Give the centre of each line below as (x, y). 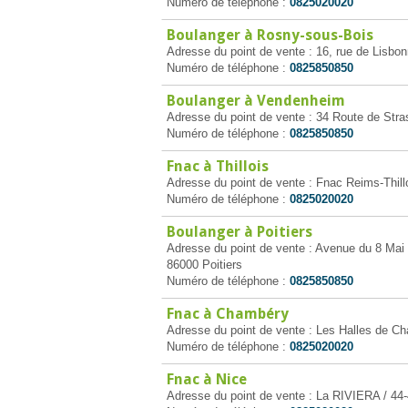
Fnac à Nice (207, 379)
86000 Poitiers (204, 265)
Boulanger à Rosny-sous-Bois (270, 35)
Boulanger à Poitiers (240, 232)
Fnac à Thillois (218, 166)
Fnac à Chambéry (228, 314)
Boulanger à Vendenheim (256, 101)
